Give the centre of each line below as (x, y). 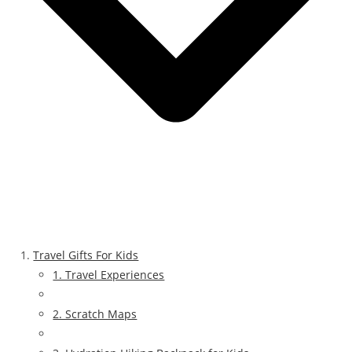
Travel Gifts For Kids (86, 255)
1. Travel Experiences (109, 274)
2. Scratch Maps (95, 313)
